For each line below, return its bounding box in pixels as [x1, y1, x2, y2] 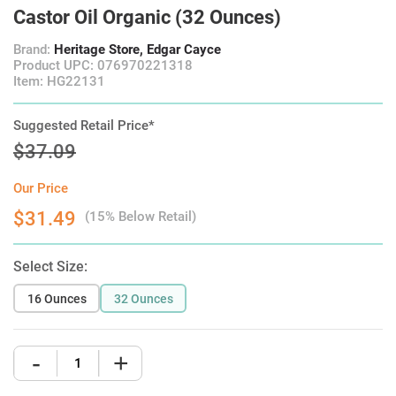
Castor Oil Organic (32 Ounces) [13, 6, 281, 28]
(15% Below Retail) [85, 209, 196, 225]
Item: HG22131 [13, 73, 105, 89]
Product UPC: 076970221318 [13, 57, 193, 73]
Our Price [13, 180, 68, 196]
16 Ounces [27, 291, 87, 306]
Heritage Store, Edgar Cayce [54, 42, 221, 57]
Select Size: [13, 258, 88, 275]
